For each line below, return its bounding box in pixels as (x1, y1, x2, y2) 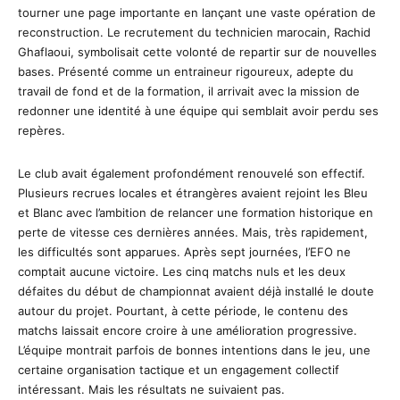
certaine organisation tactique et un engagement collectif (18, 362, 339, 377)
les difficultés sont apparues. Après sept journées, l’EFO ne (18, 244, 351, 259)
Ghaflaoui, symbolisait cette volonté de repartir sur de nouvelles (18, 44, 377, 59)
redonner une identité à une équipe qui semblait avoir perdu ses (18, 103, 379, 118)
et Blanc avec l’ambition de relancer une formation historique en (18, 204, 373, 220)
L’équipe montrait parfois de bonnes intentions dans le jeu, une (18, 342, 371, 357)
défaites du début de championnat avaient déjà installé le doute (18, 283, 374, 298)
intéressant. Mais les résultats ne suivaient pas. (18, 381, 285, 396)
